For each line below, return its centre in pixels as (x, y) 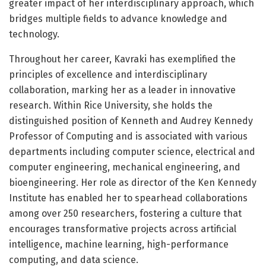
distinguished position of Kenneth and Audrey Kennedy (131, 121)
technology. (34, 34)
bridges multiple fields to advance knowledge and (118, 19)
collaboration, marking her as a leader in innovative (122, 90)
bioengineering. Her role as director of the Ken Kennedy (133, 183)
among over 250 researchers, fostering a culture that (125, 214)
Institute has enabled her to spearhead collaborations (128, 198)
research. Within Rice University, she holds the (111, 106)
